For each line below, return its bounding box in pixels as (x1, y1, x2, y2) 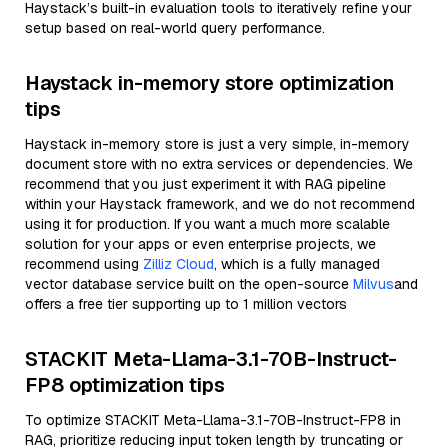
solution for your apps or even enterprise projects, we (25, 235, 376, 253)
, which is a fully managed (214, 255, 380, 273)
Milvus (353, 275, 394, 293)
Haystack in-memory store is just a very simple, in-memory (25, 135, 410, 153)
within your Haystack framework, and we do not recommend (25, 195, 415, 213)
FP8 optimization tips (25, 372, 225, 398)
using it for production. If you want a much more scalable (25, 215, 390, 233)
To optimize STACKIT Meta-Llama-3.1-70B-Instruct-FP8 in (25, 411, 401, 429)
